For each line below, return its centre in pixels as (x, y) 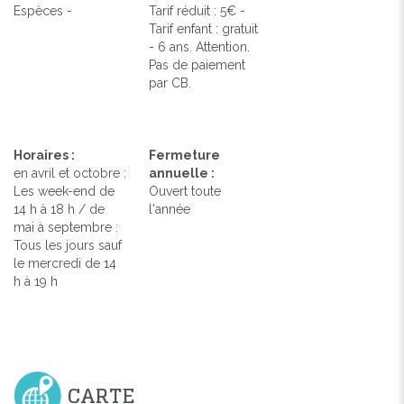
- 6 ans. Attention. (200, 46)
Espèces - (43, 10)
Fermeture (185, 155)
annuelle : (182, 173)
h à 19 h (36, 281)
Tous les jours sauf (68, 245)
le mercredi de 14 (65, 263)
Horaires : (44, 155)
